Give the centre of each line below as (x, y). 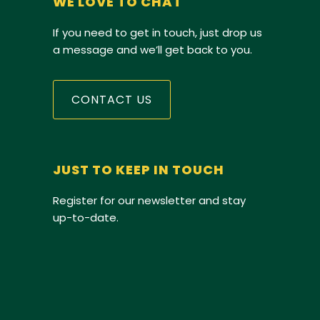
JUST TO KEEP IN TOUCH (139, 169)
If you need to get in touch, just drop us (157, 32)
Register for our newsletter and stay (149, 200)
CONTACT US (112, 99)
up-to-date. (86, 217)
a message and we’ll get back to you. (152, 49)
